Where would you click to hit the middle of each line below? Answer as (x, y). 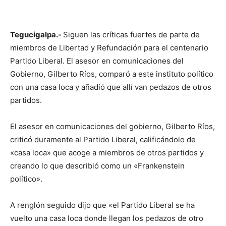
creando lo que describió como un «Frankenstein (97, 165)
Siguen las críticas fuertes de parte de (131, 34)
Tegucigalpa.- (37, 34)
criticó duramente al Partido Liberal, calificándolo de (103, 139)
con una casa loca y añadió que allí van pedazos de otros (111, 87)
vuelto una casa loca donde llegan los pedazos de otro (107, 218)
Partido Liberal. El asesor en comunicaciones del (97, 61)
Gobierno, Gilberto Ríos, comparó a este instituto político (112, 74)
